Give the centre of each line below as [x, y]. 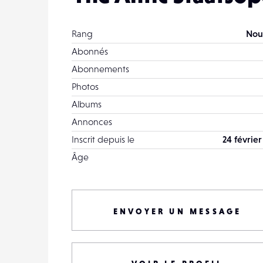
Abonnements [100, 69]
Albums [87, 104]
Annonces [92, 122]
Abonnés [90, 51]
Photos [85, 86]
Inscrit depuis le [103, 139]
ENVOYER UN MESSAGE [177, 211]
